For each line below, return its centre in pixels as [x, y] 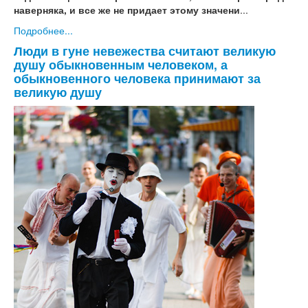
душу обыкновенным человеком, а [121, 65]
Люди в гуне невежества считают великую [145, 51]
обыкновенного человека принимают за [137, 78]
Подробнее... [43, 31]
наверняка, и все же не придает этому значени [127, 10]
